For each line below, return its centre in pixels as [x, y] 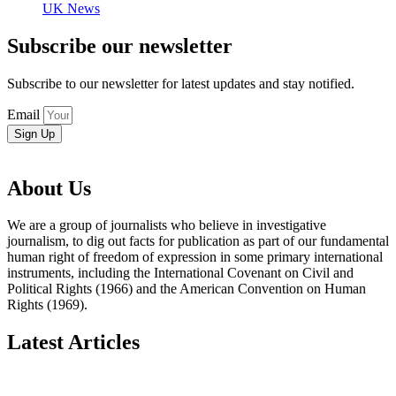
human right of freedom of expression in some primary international [195, 257]
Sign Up [34, 133]
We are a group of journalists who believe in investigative [167, 225]
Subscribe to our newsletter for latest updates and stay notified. [181, 83]
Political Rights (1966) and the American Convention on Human [187, 289]
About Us [49, 188]
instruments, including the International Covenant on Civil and [180, 273]
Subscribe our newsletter [120, 46]
